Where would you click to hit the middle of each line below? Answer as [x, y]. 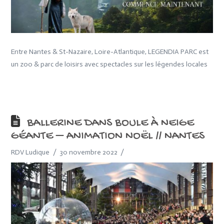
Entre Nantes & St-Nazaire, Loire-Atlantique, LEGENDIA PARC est [110, 52]
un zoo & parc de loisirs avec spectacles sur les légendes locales [109, 64]
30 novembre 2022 [88, 152]
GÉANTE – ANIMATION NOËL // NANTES [108, 137]
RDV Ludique [30, 152]
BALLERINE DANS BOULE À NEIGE [110, 124]
